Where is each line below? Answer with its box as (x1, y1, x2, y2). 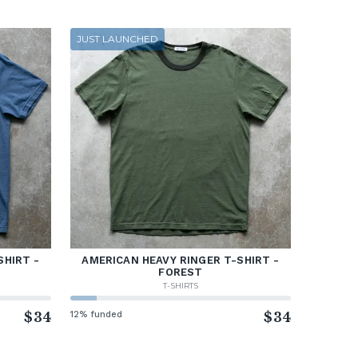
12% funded (70, 309, 123, 320)
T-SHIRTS (163, 280, 198, 292)
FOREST (158, 266, 203, 279)
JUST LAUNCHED (77, 33, 158, 46)
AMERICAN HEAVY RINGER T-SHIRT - (82, 254, 280, 267)
